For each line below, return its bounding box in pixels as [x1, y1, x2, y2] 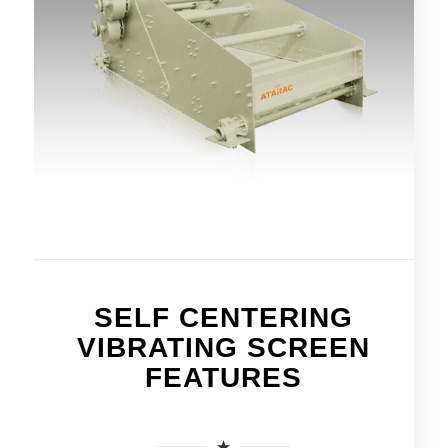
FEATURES [145, 361, 303, 393]
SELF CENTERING [94, 301, 354, 333]
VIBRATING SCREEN [77, 331, 371, 363]
